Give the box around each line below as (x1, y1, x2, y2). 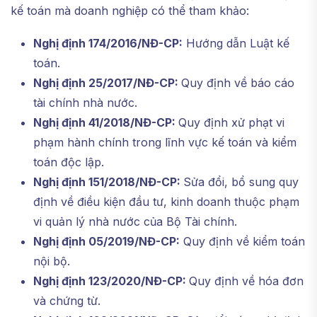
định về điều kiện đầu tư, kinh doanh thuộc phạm (33, 195, 299, 209)
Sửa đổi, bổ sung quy (183, 175, 299, 190)
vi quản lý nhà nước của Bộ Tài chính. (33, 214, 237, 229)
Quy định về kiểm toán (180, 234, 305, 249)
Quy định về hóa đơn (189, 274, 304, 289)
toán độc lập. (33, 155, 104, 170)
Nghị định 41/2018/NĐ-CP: (33, 115, 178, 130)
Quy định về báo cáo (181, 76, 294, 91)
